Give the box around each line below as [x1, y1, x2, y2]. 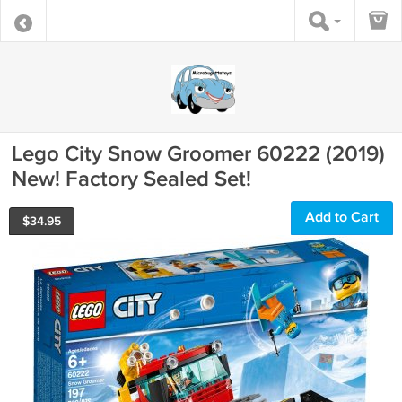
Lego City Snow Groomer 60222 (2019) [12, 141, 385, 167]
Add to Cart [305, 209, 379, 226]
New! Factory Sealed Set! [12, 166, 251, 192]
